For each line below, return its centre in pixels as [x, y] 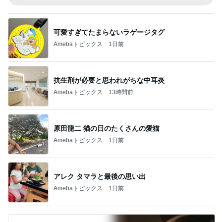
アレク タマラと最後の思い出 [100, 176]
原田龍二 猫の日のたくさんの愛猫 [107, 128]
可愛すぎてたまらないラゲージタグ [109, 32]
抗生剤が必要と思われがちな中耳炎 [109, 80]
